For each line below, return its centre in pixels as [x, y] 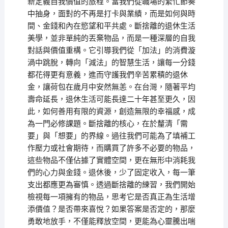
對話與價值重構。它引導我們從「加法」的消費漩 [111, 50]
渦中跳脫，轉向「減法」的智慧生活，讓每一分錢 [111, 63]
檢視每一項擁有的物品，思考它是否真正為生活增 [111, 197]
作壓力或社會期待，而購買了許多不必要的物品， [111, 148]
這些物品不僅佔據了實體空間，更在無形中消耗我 [111, 160]
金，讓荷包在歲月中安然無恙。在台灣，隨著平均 [111, 87]
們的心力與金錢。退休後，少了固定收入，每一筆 [111, 173]
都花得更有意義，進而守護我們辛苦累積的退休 [107, 75]
